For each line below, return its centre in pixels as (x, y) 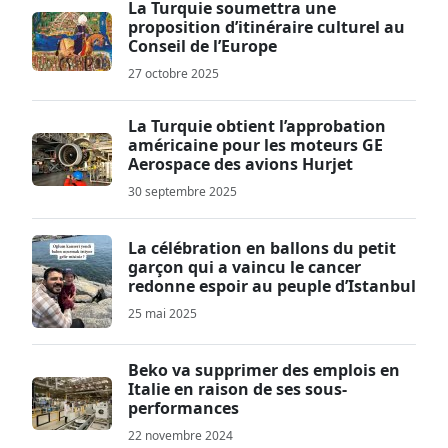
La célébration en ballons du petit (262, 248)
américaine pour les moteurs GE (255, 145)
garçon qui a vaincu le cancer (244, 267)
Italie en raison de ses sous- (237, 389)
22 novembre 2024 (180, 435)
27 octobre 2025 (173, 73)
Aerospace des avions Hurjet (240, 164)
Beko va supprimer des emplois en (264, 370)
